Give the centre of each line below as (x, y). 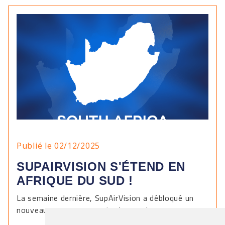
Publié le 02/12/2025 (58, 145)
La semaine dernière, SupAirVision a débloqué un (105, 198)
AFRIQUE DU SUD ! (75, 180)
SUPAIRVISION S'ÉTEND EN (101, 166)
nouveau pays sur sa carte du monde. (86, 210)
